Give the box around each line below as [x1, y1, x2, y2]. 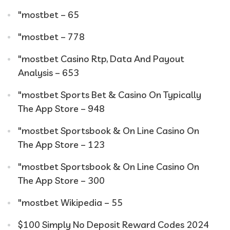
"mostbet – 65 [18, 8, 79, 21]
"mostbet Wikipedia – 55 [18, 196, 123, 208]
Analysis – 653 [18, 66, 79, 79]
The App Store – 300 [18, 174, 105, 186]
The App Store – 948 [18, 102, 105, 114]
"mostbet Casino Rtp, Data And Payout [18, 52, 184, 65]
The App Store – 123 [18, 138, 105, 150]
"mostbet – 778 [18, 30, 85, 43]
